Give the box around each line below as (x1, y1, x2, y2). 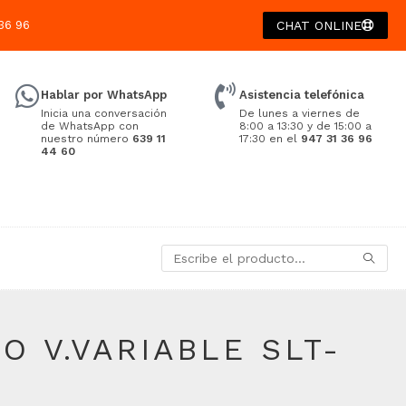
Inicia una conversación (40, 107, 167, 120)
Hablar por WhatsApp (40, 88, 167, 101)
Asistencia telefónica (238, 88, 364, 101)
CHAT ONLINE (275, 18, 362, 33)
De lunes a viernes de (238, 107, 360, 120)
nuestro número (40, 132, 132, 145)
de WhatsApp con (40, 120, 139, 132)
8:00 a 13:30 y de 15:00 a (238, 120, 372, 132)
